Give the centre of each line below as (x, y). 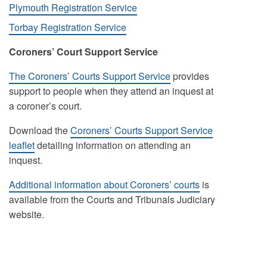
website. (26, 214)
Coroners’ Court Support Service (83, 52)
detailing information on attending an (112, 145)
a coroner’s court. (45, 106)
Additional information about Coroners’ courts (104, 184)
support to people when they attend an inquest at (111, 91)
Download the (39, 130)
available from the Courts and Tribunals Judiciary (112, 199)
